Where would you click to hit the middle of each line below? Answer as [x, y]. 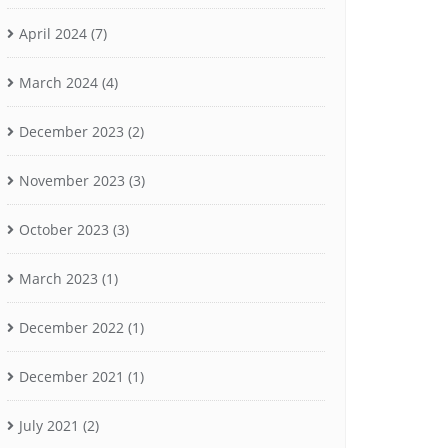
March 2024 [58, 82]
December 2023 [71, 131]
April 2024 [53, 33]
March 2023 [58, 278]
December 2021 [71, 376]
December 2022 [71, 327]
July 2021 [49, 425]
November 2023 [72, 180]
